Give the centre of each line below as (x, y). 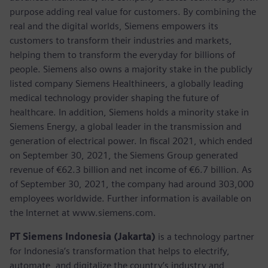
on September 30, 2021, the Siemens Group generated (124, 155)
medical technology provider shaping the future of (114, 98)
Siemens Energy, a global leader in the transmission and (126, 126)
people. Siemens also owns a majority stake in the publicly (131, 69)
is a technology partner (205, 236)
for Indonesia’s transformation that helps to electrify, (120, 251)
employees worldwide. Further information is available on (130, 198)
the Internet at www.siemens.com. (83, 212)
